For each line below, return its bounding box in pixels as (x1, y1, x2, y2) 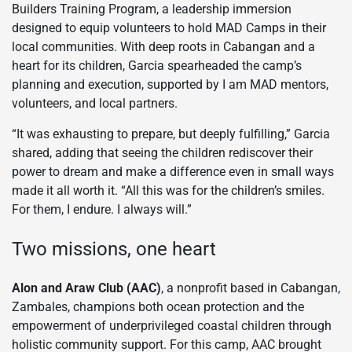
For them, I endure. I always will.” (12, 201, 192, 217)
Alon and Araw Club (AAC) (12, 280, 161, 295)
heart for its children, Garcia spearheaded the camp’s (12, 57, 302, 73)
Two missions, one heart (12, 237, 216, 260)
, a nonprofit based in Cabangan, (161, 280, 340, 295)
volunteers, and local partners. (12, 95, 178, 111)
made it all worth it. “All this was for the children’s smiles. (12, 182, 324, 198)
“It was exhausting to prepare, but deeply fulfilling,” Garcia (12, 126, 330, 141)
